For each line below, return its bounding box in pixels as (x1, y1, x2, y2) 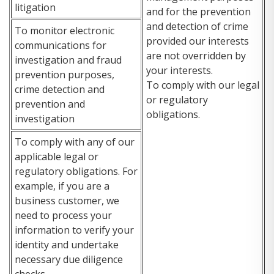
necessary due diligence (15, 252, 123, 266)
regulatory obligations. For (15, 164, 138, 178)
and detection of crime (146, 19, 248, 33)
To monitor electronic (15, 23, 114, 37)
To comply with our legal (146, 78, 259, 92)
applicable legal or (15, 149, 98, 163)
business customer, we (15, 193, 119, 207)
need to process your (15, 208, 112, 222)
